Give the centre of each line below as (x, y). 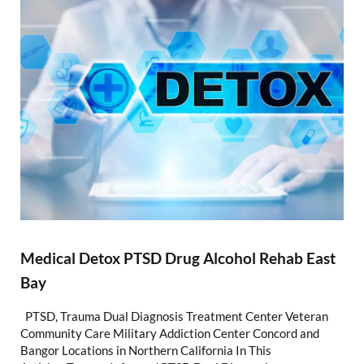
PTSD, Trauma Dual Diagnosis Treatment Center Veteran (174, 316)
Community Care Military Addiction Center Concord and (169, 334)
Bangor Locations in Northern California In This (145, 351)
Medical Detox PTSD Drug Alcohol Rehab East (178, 258)
